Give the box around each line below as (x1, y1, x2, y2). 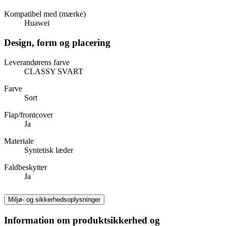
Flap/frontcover (4, 110, 53, 119)
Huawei (24, 19, 49, 28)
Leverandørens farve (4, 58, 70, 67)
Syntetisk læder (24, 145, 73, 154)
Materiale (4, 136, 34, 145)
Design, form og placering (4, 37, 110, 48)
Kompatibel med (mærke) (4, 10, 86, 19)
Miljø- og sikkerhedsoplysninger (8, 195, 100, 203)
